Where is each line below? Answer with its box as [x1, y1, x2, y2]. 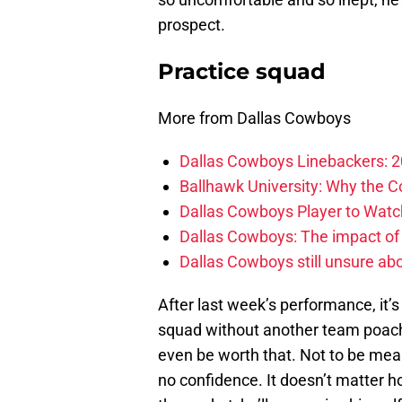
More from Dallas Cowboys [158, 109, 351, 128]
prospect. [158, 15, 225, 35]
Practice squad [158, 58, 326, 85]
